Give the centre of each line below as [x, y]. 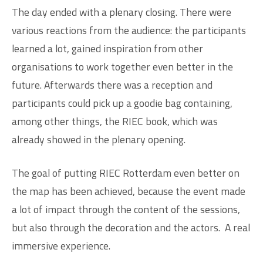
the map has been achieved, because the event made [129, 191]
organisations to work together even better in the [122, 66]
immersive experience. [62, 246]
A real [236, 228]
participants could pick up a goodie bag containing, [122, 103]
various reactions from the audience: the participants [129, 30]
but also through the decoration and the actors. [117, 228]
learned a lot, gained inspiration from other [107, 48]
